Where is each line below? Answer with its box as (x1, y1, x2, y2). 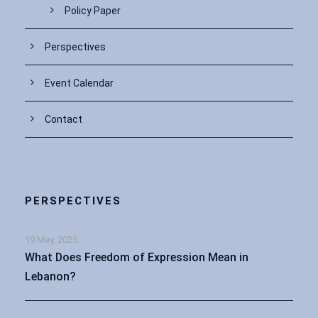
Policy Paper (65, 4, 121, 16)
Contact (45, 113, 82, 125)
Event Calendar (45, 77, 114, 89)
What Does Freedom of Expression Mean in (25, 250, 248, 264)
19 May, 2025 (25, 234, 77, 245)
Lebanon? (25, 269, 76, 283)
